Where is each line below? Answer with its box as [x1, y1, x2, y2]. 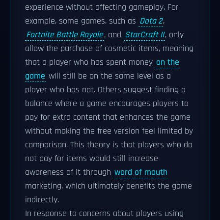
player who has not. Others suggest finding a [25, 84, 186, 95]
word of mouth [114, 167, 167, 178]
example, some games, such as [25, 16, 138, 27]
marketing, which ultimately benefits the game [25, 181, 192, 192]
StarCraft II [125, 29, 164, 40]
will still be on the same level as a [46, 71, 171, 82]
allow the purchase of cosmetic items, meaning [25, 43, 193, 54]
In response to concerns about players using [25, 208, 184, 219]
